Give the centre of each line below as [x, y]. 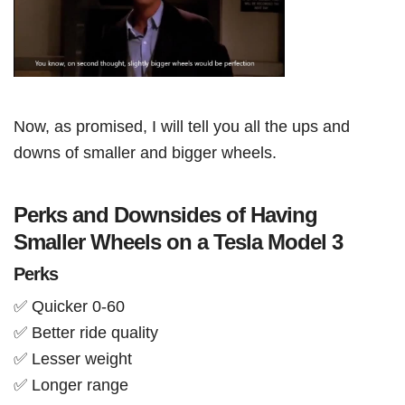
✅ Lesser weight [73, 359]
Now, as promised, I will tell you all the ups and [182, 127]
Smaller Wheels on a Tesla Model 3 [178, 242]
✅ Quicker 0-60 [69, 306]
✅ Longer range [71, 385]
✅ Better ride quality [88, 333]
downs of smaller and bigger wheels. [145, 153]
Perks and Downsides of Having [165, 215]
